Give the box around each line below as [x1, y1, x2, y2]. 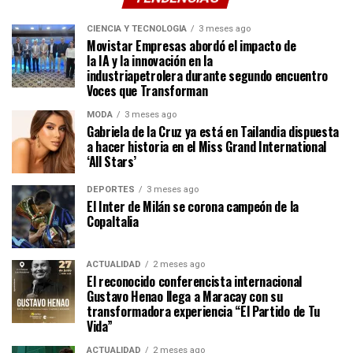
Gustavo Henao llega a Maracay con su [87, 286, 283, 306]
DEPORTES [87, 184, 135, 195]
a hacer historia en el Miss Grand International [87, 136, 326, 156]
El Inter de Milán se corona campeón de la [87, 196, 299, 216]
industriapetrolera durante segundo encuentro [87, 65, 328, 85]
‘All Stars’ [87, 151, 136, 171]
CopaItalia [87, 211, 139, 231]
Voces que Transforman [87, 80, 208, 100]
